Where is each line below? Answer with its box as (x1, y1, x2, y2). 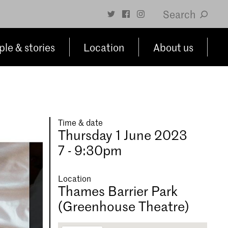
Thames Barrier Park (58, 182, 178, 199)
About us (153, 40, 193, 54)
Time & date (58, 117, 103, 128)
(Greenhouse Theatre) (58, 197, 190, 215)
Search (162, 7, 197, 21)
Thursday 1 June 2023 (58, 126, 188, 144)
